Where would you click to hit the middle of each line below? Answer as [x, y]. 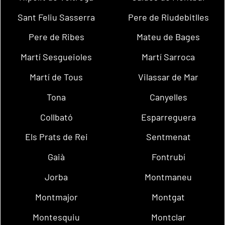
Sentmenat [168, 137]
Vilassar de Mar [168, 77]
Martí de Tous [57, 77]
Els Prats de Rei [56, 137]
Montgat [168, 197]
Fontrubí [168, 157]
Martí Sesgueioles [57, 57]
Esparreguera [168, 117]
